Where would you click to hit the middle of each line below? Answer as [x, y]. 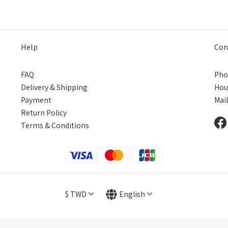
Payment [36, 100]
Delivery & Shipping [54, 87]
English [132, 194]
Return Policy [44, 113]
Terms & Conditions [55, 125]
